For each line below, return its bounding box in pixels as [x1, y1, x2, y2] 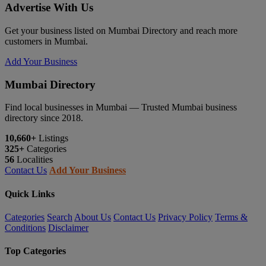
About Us [74, 211, 111, 222]
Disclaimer [48, 222, 88, 233]
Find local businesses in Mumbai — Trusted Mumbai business [5, 102, 237, 113]
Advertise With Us [5, 1, 93, 14]
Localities [14, 154, 53, 165]
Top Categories [5, 246, 66, 256]
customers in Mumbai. [5, 36, 88, 46]
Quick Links [5, 188, 55, 199]
